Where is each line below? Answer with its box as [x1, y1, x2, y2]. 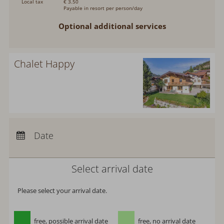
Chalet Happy [14, 56, 75, 70]
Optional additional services [58, 21, 166, 31]
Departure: [19, 128, 69, 141]
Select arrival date [71, 161, 153, 175]
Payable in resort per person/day [63, 4, 143, 12]
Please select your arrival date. [17, 185, 107, 195]
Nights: [19, 140, 52, 152]
